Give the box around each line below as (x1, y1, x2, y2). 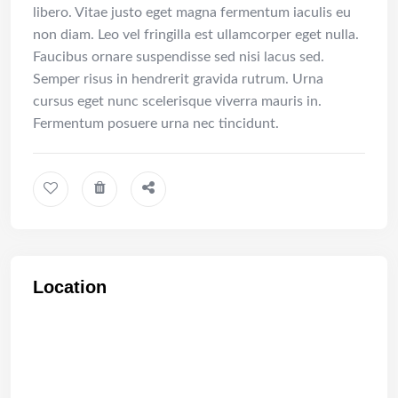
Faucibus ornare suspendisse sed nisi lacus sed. (33, 49, 324, 64)
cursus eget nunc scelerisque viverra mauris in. (33, 93, 322, 108)
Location (33, 276, 107, 297)
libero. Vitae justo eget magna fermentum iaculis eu (33, 4, 351, 20)
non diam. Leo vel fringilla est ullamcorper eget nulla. (33, 27, 359, 42)
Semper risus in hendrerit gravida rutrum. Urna (33, 71, 323, 86)
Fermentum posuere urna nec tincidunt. (33, 115, 279, 131)
